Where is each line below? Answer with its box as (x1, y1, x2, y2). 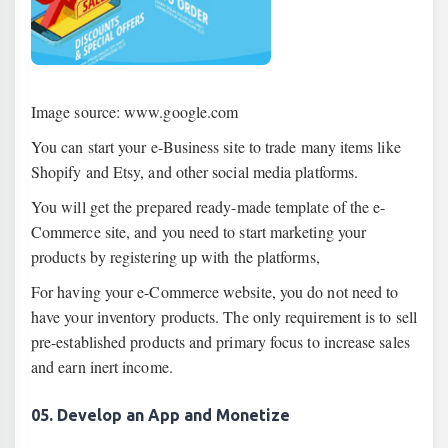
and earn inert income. (31, 356, 173, 377)
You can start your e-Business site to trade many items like (31, 136, 401, 157)
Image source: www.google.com (31, 101, 239, 122)
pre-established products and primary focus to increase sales (31, 331, 410, 352)
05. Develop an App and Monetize (31, 406, 290, 424)
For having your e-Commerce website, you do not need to (31, 281, 399, 302)
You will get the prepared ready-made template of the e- (31, 196, 386, 217)
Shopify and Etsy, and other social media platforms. (31, 161, 359, 182)
